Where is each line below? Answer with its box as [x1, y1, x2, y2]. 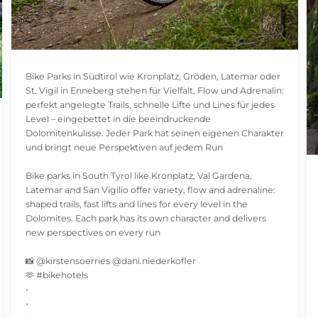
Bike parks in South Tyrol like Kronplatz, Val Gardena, [25, 170, 252, 182]
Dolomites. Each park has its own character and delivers [25, 213, 266, 224]
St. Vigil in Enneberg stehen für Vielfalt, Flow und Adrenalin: [25, 85, 284, 97]
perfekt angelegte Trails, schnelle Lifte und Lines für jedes [25, 99, 275, 111]
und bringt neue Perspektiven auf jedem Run [25, 142, 223, 153]
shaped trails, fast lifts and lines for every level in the [25, 199, 248, 210]
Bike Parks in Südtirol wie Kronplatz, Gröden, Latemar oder [25, 71, 280, 82]
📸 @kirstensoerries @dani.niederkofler [25, 256, 196, 267]
